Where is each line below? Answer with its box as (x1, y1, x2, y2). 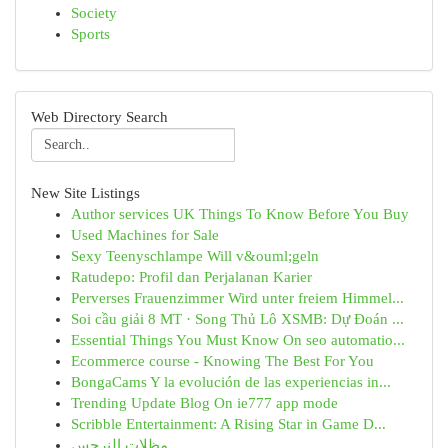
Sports (71, 26, 110, 42)
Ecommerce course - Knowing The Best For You (71, 353, 374, 369)
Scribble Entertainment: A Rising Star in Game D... (71, 416, 386, 432)
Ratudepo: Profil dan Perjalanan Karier (71, 269, 312, 285)
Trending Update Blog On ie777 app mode (71, 395, 338, 411)
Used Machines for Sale (71, 227, 219, 243)
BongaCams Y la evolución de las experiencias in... (71, 374, 391, 390)
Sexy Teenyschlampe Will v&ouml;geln (71, 248, 319, 264)
